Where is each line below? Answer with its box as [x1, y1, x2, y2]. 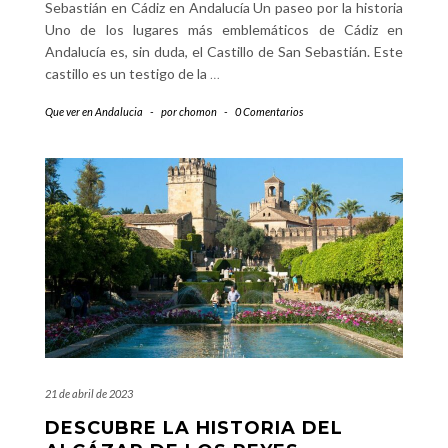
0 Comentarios [235, 105, 303, 118]
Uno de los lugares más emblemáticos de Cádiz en [45, 21, 403, 38]
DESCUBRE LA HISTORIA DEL [45, 417, 343, 439]
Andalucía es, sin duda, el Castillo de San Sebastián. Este [45, 43, 403, 60]
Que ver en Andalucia [45, 105, 143, 118]
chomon [179, 105, 217, 118]
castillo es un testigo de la [45, 65, 210, 82]
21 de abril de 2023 [45, 387, 133, 400]
